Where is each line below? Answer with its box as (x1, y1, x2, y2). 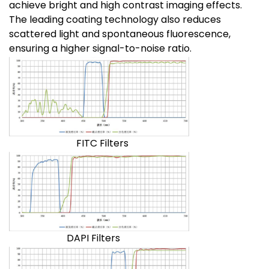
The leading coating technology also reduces (9, 12, 221, 26)
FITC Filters (9, 136, 128, 150)
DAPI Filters (9, 231, 120, 245)
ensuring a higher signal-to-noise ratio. (9, 41, 192, 55)
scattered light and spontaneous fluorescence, (9, 26, 231, 41)
